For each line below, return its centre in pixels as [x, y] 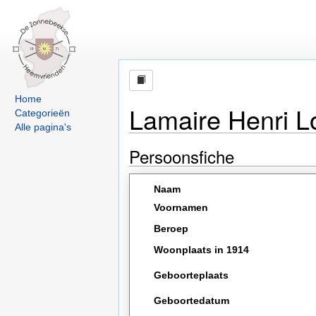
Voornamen [181, 207]
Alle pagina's [43, 127]
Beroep [171, 229]
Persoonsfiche [182, 156]
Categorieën [42, 113]
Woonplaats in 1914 [202, 250]
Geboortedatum [192, 300]
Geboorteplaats [192, 275]
